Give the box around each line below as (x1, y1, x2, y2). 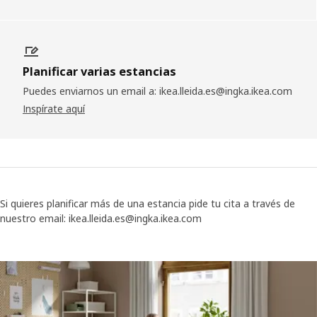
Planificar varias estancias (23, 64, 176, 80)
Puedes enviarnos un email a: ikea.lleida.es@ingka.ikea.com (23, 84, 292, 98)
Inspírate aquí (23, 102, 85, 116)
